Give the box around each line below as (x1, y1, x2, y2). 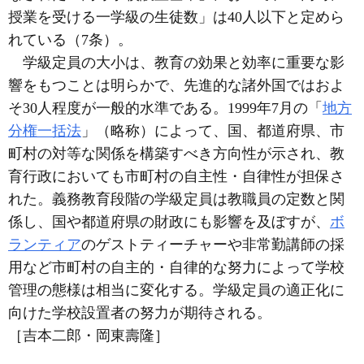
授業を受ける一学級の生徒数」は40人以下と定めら (8, 9, 344, 25)
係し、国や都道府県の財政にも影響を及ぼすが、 (8, 214, 330, 230)
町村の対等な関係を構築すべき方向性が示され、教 (8, 145, 344, 162)
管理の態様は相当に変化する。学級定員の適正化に (8, 282, 344, 298)
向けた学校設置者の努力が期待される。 (8, 305, 271, 321)
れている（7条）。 (8, 32, 132, 48)
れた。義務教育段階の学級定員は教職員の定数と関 (8, 191, 344, 207)
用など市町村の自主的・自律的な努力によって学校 (8, 259, 344, 275)
